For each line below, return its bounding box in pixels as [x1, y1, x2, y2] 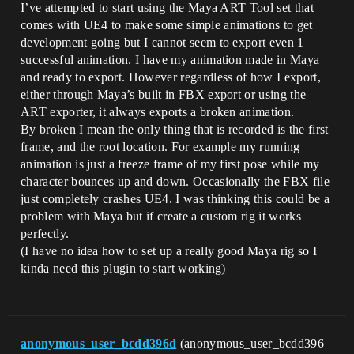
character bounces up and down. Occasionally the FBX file [21, 175, 330, 188]
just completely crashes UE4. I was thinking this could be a [21, 192, 330, 205]
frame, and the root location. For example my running [21, 140, 300, 153]
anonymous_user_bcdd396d [21, 337, 177, 350]
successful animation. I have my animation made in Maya [21, 53, 320, 66]
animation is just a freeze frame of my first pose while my [21, 157, 320, 171]
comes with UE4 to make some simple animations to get [21, 18, 313, 32]
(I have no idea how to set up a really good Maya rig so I [21, 244, 318, 258]
